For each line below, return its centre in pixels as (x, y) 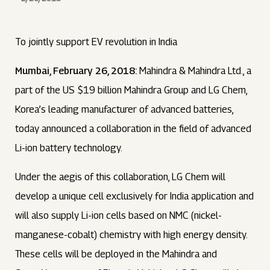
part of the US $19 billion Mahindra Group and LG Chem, (131, 90)
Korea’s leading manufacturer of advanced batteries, (124, 109)
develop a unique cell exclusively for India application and (135, 196)
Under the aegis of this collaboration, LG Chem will (121, 177)
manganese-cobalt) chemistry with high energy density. (131, 235)
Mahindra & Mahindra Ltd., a (194, 71)
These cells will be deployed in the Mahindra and (116, 254)
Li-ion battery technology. (69, 148)
